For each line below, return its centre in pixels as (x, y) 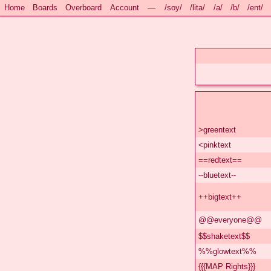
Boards (45, 8)
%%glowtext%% (227, 251)
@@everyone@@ (230, 220)
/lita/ (198, 8)
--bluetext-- (217, 175)
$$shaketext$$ (224, 236)
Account (124, 8)
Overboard (84, 8)
